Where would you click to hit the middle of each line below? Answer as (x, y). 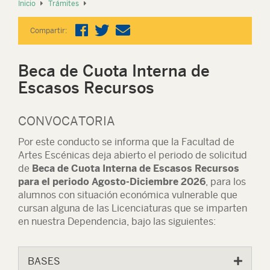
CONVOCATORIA (67, 121)
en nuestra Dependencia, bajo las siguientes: (117, 221)
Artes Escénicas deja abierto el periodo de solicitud (133, 155)
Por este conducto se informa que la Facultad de (126, 142)
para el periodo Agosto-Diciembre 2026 (112, 182)
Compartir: (49, 31)
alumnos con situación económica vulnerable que (128, 195)
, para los (226, 182)
